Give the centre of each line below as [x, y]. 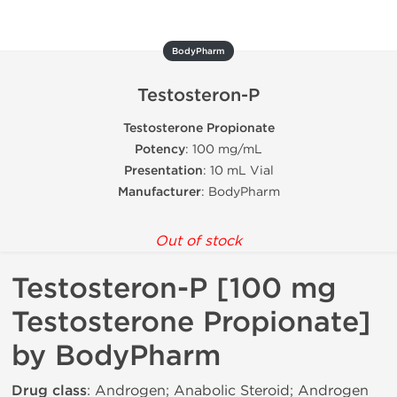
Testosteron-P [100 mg [174, 288]
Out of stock [198, 241]
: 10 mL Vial [238, 171]
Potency [160, 149]
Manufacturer [159, 192]
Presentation [163, 171]
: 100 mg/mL [224, 149]
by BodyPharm [116, 356]
